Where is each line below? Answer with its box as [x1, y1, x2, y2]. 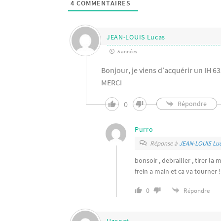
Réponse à [149, 139, 179, 147]
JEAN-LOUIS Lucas [106, 32, 166, 41]
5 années [116, 47, 137, 55]
